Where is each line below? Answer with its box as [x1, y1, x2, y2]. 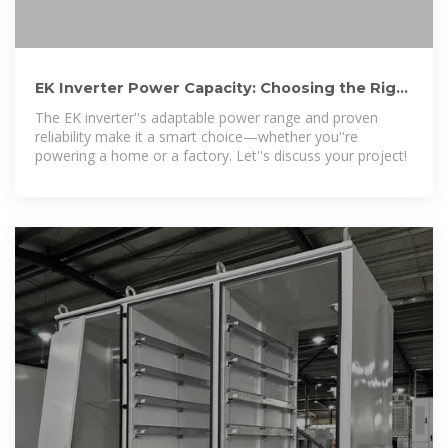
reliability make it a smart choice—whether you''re [35, 126, 358, 146]
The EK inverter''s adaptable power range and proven [35, 107, 378, 127]
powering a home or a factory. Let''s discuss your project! [35, 145, 407, 165]
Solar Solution [35, 98, 144, 117]
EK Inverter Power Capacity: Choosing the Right [35, 78, 413, 97]
